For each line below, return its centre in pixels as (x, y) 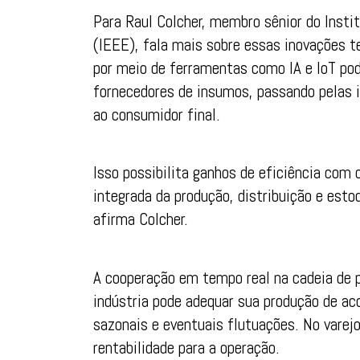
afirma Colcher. (143, 219)
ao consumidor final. (157, 114)
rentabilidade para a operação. (186, 347)
